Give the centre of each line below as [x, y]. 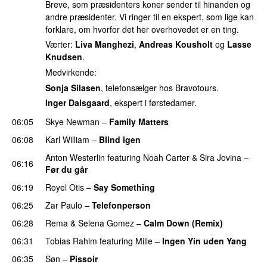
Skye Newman [72, 121]
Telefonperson [121, 205]
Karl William [67, 139]
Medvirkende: [71, 72]
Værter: [60, 44]
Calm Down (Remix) [183, 223]
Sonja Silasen [73, 87]
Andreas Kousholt [176, 44]
